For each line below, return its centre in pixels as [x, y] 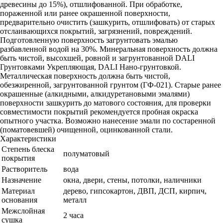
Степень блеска [28, 149]
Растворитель [24, 169]
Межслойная [23, 211]
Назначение [21, 180]
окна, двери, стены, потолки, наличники [132, 180]
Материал [18, 191]
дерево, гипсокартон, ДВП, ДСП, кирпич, [135, 191]
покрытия [18, 158]
